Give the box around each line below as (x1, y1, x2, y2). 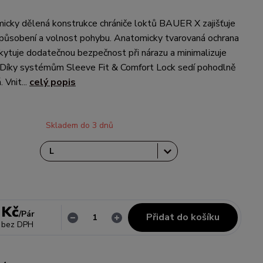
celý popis (29, 76, 76, 89)
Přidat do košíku (146, 211, 220, 224)
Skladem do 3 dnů (46, 120, 113, 131)
